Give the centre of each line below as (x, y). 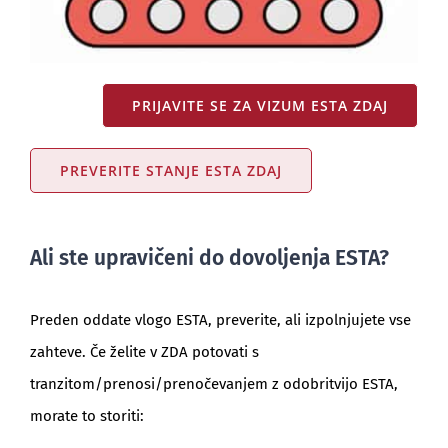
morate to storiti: (86, 416)
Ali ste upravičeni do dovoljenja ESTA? (209, 258)
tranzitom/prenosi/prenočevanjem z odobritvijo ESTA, (213, 384)
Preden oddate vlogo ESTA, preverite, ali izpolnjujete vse (220, 320)
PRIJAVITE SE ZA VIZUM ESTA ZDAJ (260, 106)
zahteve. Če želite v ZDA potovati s (144, 352)
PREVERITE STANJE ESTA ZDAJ (170, 171)
